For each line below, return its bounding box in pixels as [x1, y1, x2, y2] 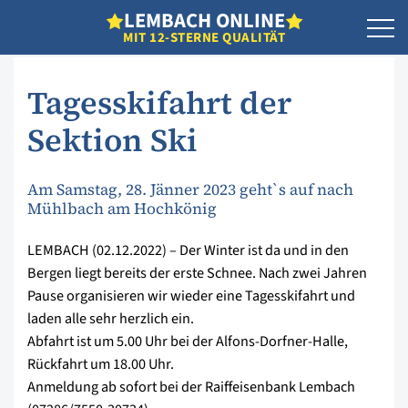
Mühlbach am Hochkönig [27, 197, 217, 219]
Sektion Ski [27, 118, 198, 162]
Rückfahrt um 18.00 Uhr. [27, 353, 174, 374]
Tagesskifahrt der [27, 81, 291, 125]
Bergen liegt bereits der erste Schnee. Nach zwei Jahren [27, 262, 367, 283]
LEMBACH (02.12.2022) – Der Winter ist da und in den [27, 240, 349, 260]
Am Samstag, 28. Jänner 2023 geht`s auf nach [27, 178, 353, 200]
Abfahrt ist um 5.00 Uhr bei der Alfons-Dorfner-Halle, [27, 331, 348, 352]
